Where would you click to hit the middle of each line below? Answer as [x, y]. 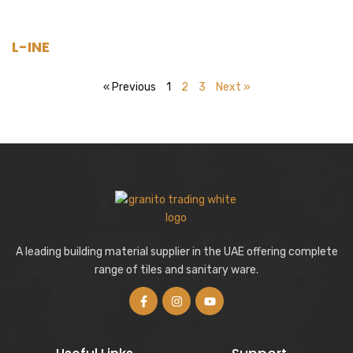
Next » [233, 87]
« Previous [129, 87]
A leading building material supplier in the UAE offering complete [176, 252]
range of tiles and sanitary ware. [176, 270]
